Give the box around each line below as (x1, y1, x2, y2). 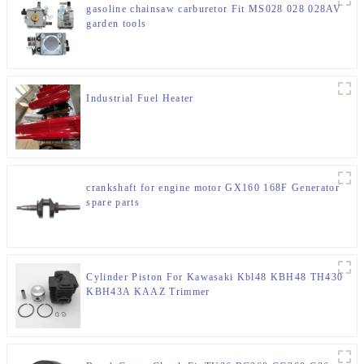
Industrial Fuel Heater (86, 93, 194, 105)
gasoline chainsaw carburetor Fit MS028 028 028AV (86, 3, 341, 15)
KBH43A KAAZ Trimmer (86, 286, 210, 298)
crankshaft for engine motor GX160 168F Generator (86, 182, 340, 194)
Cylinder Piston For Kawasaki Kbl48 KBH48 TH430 (86, 271, 344, 284)
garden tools (86, 18, 147, 30)
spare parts (86, 197, 140, 209)
